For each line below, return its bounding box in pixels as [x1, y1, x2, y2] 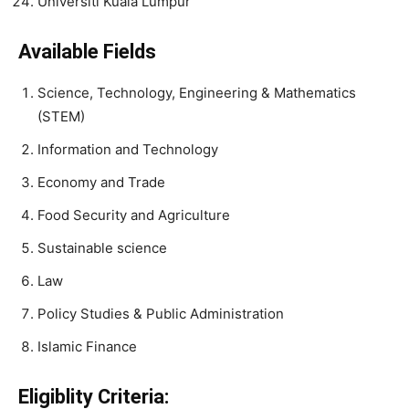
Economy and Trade [37, 173, 165, 191]
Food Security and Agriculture [37, 206, 230, 224]
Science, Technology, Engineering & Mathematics [37, 84, 356, 101]
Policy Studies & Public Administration [37, 305, 284, 322]
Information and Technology [37, 141, 218, 158]
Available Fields [18, 40, 156, 63]
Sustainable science [37, 239, 167, 257]
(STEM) [37, 108, 85, 125]
